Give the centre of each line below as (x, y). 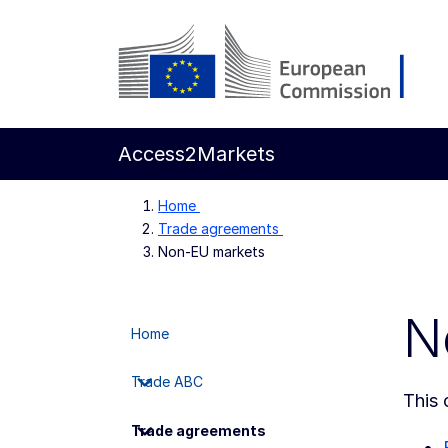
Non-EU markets (211, 251)
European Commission (208, 117)
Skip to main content (132, 59)
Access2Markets (196, 154)
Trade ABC (166, 382)
